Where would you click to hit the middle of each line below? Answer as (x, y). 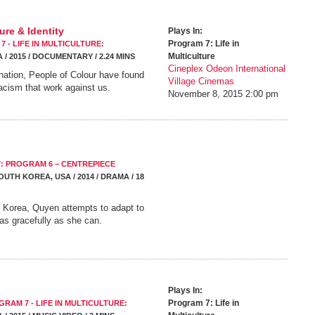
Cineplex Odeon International (227, 69)
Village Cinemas (201, 81)
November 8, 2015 (205, 94)
